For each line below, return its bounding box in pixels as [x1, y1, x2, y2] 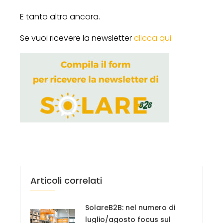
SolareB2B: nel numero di [85, 202, 175, 213]
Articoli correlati [30, 174, 102, 187]
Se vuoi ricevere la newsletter [20, 32, 134, 44]
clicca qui [134, 32, 171, 44]
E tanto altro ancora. [20, 10, 100, 22]
